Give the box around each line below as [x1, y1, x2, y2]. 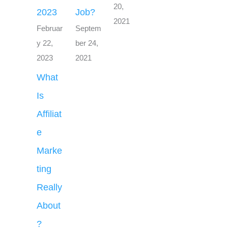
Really [37, 182, 62, 192]
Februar [37, 24, 63, 33]
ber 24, [75, 39, 98, 48]
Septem [75, 24, 101, 33]
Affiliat [37, 108, 62, 119]
